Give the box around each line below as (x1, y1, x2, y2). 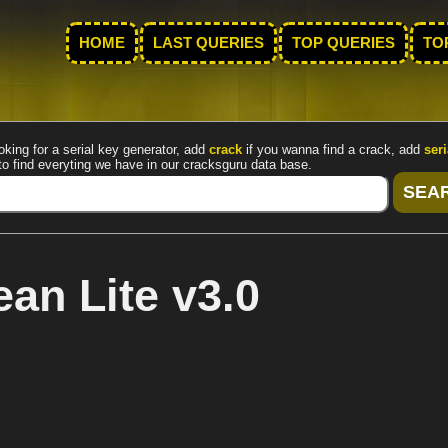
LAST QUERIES (153, 35, 264, 51)
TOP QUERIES (292, 35, 395, 51)
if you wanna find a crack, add (242, 142, 424, 157)
